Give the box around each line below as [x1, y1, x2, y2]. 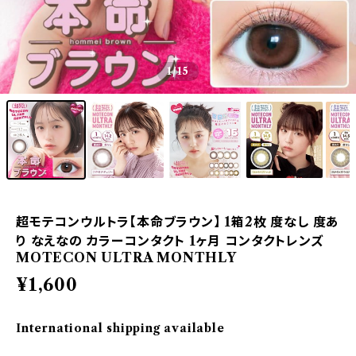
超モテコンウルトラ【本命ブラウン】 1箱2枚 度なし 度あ [16, 214, 340, 230]
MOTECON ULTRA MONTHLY [16, 250, 237, 265]
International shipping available [16, 321, 225, 335]
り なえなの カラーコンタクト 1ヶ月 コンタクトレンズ [16, 233, 323, 249]
